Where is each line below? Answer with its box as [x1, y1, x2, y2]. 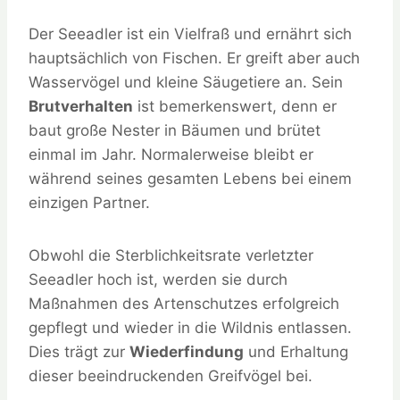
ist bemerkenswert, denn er [133, 97, 337, 116]
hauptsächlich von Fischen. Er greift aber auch [29, 49, 360, 68]
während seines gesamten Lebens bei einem [29, 170, 352, 188]
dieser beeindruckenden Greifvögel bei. [29, 367, 312, 386]
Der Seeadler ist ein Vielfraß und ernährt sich [29, 25, 352, 44]
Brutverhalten [29, 97, 133, 116]
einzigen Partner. [29, 194, 150, 212]
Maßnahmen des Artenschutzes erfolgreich [29, 295, 339, 313]
